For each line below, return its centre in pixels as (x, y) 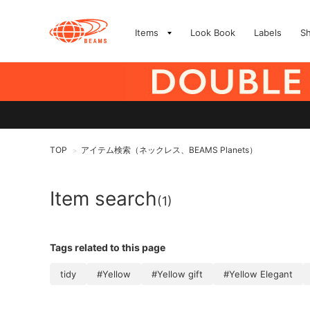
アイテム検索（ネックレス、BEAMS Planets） (169, 150)
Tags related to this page (108, 247)
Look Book (213, 33)
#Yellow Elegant (258, 274)
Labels (268, 33)
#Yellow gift (177, 274)
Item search (103, 199)
